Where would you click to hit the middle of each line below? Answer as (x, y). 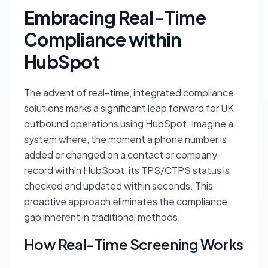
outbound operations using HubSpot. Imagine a (129, 124)
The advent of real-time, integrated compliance (129, 92)
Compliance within (103, 39)
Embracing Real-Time (115, 17)
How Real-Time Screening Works (134, 244)
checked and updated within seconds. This (118, 186)
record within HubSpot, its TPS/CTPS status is (127, 170)
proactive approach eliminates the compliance (126, 201)
